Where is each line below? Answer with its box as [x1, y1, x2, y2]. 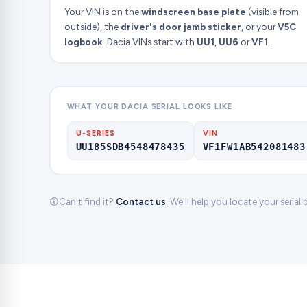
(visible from [245, 5, 299, 17]
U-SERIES [75, 129, 116, 138]
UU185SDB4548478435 [75, 141, 185, 153]
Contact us [116, 195, 166, 207]
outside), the [64, 21, 121, 32]
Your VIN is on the [64, 5, 141, 17]
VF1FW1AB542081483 [202, 141, 306, 153]
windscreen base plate [140, 5, 246, 17]
